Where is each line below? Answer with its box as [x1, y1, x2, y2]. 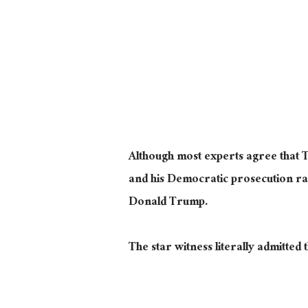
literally [215, 236, 254, 260]
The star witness [129, 236, 215, 260]
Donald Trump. [129, 191, 210, 214]
